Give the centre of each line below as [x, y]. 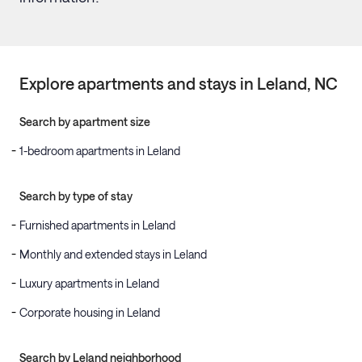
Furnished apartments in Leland [97, 225]
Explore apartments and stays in [138, 83]
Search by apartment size [85, 122]
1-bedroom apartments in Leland [100, 151]
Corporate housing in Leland [90, 312]
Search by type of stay [76, 196]
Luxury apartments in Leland [89, 283]
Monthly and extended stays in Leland [113, 254]
